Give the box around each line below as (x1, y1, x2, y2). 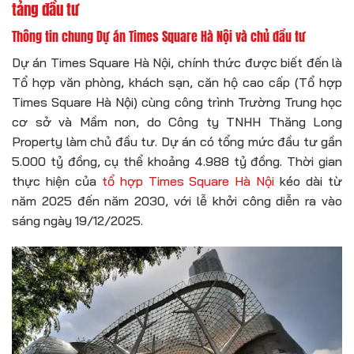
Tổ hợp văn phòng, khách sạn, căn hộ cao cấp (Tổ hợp (12, 73, 342, 90)
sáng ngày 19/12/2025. (12, 212, 143, 228)
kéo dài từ (274, 172, 343, 189)
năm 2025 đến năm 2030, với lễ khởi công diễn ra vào (12, 192, 342, 209)
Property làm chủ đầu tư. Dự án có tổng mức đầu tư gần (12, 133, 342, 149)
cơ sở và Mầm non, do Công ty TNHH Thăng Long (12, 113, 342, 130)
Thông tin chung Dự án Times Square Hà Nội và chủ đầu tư (12, 26, 306, 46)
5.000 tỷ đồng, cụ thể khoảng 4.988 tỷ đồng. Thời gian (12, 153, 342, 169)
